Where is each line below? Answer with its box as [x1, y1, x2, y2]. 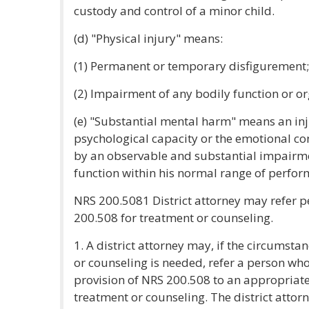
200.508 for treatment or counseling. [74, 210, 273, 226]
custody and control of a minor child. [74, 3, 275, 19]
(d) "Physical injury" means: [74, 30, 223, 46]
